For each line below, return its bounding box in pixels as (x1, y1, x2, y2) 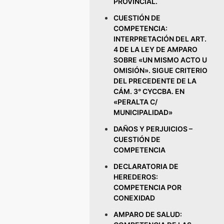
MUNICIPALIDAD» (113, 108, 173, 116)
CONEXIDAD (113, 193, 155, 202)
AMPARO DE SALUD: (113, 210, 182, 218)
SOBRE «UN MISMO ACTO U (113, 55, 207, 64)
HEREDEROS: (113, 172, 158, 181)
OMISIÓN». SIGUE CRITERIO (113, 66, 208, 74)
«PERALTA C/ (113, 97, 158, 106)
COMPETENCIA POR (113, 183, 182, 191)
